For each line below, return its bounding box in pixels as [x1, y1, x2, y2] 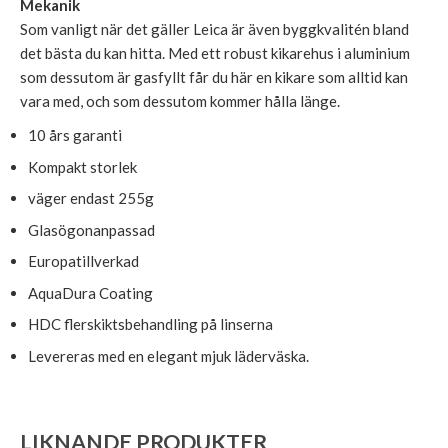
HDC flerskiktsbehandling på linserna [27, 315, 273, 334]
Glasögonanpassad [27, 220, 155, 239]
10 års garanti [27, 126, 122, 145]
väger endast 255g [27, 189, 154, 208]
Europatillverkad [27, 252, 139, 271]
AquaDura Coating [27, 283, 153, 302]
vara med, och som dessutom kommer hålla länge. [20, 92, 340, 111]
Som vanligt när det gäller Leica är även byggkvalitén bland [20, 20, 409, 39]
